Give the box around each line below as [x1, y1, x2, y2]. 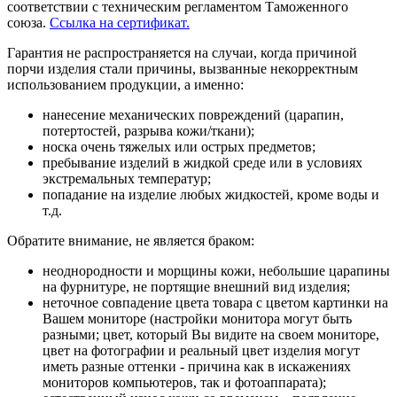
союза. [7, 14, 50, 30]
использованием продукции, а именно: [7, 76, 244, 92]
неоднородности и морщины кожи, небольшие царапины [43, 262, 390, 278]
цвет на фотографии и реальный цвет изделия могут [43, 342, 360, 358]
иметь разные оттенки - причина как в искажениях [43, 358, 351, 374]
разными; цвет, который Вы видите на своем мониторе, [43, 326, 379, 342]
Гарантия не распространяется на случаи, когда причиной [7, 44, 357, 60]
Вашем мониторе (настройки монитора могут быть [43, 310, 352, 326]
